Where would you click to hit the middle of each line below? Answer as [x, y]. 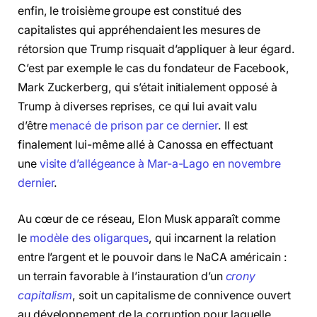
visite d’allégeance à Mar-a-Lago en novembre [160, 163]
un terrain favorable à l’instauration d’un [122, 277]
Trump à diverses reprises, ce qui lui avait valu [138, 106]
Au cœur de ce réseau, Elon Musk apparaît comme [149, 219]
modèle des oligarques [89, 238]
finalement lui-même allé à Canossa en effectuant [146, 144]
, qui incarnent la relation [212, 238]
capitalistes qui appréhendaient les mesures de [139, 30]
